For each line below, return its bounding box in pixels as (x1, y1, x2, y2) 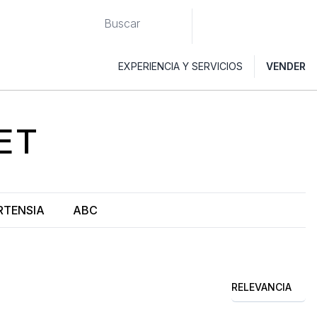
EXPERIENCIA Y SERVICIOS (118, 60, 243, 72)
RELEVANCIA (231, 281, 292, 293)
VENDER (266, 60, 306, 72)
